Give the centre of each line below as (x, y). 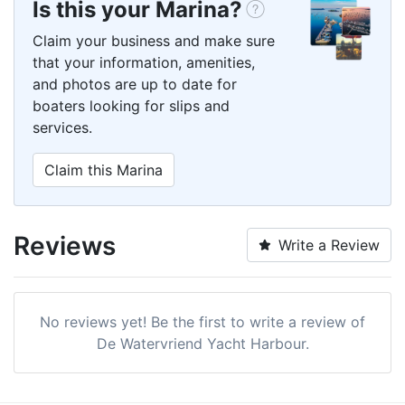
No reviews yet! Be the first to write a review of (202, 321)
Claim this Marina (104, 170)
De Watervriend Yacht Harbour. (202, 343)
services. (62, 127)
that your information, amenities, (144, 62)
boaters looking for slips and (131, 105)
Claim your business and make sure (154, 40)
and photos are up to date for (135, 84)
